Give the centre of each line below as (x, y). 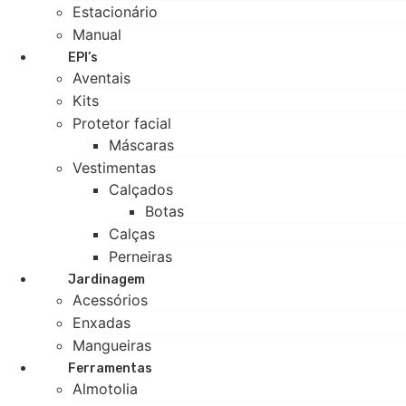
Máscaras (141, 145)
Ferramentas (110, 368)
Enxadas (101, 323)
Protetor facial (122, 123)
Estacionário (115, 12)
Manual (97, 34)
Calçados (141, 189)
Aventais (101, 78)
